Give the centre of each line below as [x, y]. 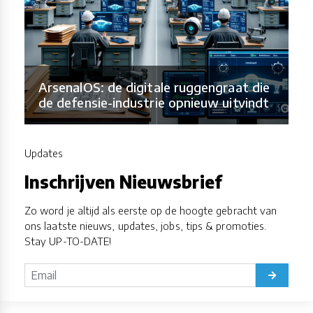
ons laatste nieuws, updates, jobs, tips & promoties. [146, 225]
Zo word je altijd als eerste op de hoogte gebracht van [151, 210]
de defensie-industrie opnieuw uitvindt [154, 102]
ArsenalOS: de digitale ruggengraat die [154, 87]
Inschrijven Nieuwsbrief [123, 181]
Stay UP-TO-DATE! [68, 241]
